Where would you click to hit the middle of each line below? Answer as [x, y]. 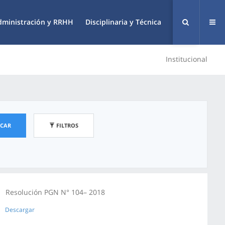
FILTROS [67, 125]
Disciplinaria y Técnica [123, 22]
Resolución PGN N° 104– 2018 [55, 192]
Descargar [20, 210]
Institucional [187, 59]
